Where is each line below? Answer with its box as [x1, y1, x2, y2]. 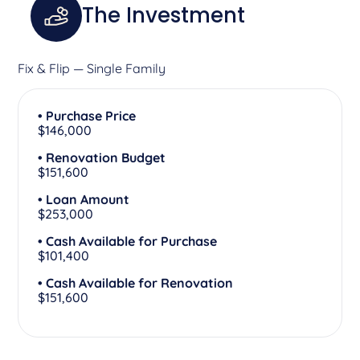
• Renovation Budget [38, 149, 166, 166]
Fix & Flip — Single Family [18, 59, 166, 76]
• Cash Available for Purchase [38, 232, 218, 249]
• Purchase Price [38, 107, 137, 124]
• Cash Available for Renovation [38, 274, 234, 291]
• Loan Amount [38, 190, 130, 207]
